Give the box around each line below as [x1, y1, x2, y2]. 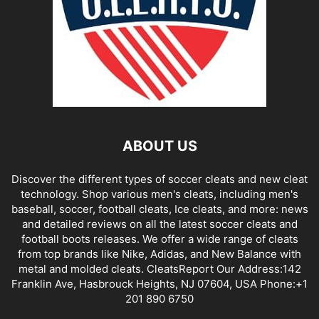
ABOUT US [122, 137, 197, 155]
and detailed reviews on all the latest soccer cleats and [21, 217, 298, 231]
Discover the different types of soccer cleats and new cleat [11, 172, 308, 186]
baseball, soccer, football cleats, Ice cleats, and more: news [11, 202, 308, 216]
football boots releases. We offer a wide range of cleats [21, 232, 298, 246]
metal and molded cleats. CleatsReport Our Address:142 [18, 262, 301, 276]
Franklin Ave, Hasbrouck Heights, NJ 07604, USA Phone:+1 [11, 277, 308, 291]
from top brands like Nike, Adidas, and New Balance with [18, 247, 301, 261]
